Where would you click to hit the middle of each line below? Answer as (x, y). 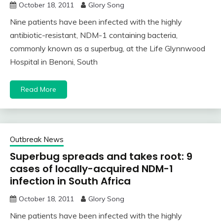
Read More (38, 90)
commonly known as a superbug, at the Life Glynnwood (108, 49)
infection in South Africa (70, 181)
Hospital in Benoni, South (54, 62)
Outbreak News (37, 140)
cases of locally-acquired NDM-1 (92, 169)
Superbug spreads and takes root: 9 (101, 157)
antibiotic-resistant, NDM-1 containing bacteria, (94, 35)
